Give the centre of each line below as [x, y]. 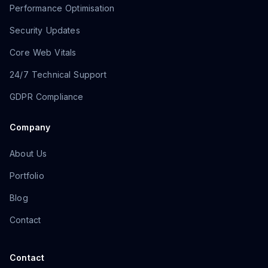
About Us [28, 153]
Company [30, 127]
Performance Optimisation [62, 8]
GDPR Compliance [47, 97]
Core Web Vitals [43, 52]
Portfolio [27, 176]
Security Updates [45, 30]
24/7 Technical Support [58, 74]
